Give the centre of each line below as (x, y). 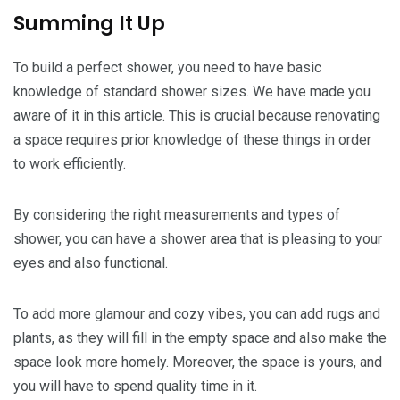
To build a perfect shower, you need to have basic (167, 68)
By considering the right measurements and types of (177, 215)
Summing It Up (89, 24)
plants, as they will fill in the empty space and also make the (200, 338)
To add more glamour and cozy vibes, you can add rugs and (197, 314)
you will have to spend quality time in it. (135, 387)
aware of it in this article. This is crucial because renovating (197, 116)
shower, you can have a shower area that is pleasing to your (198, 239)
